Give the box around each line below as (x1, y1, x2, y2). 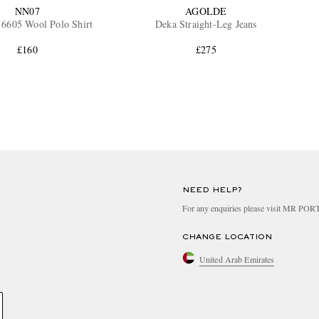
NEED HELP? (182, 187, 242, 194)
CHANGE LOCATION (182, 234, 272, 241)
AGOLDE (185, 4, 227, 19)
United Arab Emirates (199, 253, 275, 265)
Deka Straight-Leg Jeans (155, 17, 257, 31)
